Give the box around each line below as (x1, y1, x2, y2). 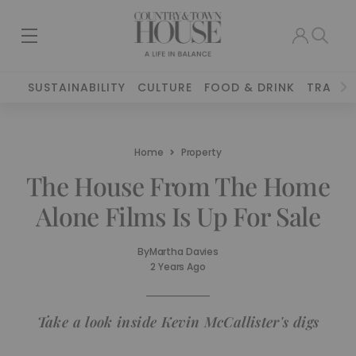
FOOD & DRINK (204, 79, 296, 95)
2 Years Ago (150, 260, 206, 273)
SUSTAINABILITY (28, 79, 126, 95)
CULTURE (137, 79, 193, 95)
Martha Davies (149, 245, 219, 258)
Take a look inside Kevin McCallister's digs (37, 312, 319, 331)
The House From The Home (25, 168, 331, 203)
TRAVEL (307, 79, 353, 95)
